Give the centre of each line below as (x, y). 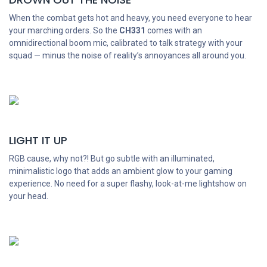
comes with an (174, 31)
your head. (29, 196)
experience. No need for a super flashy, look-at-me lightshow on (128, 184)
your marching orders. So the (64, 31)
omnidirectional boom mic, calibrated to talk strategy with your (126, 43)
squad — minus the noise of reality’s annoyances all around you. (128, 56)
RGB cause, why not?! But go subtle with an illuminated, (112, 159)
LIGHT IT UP (38, 141)
